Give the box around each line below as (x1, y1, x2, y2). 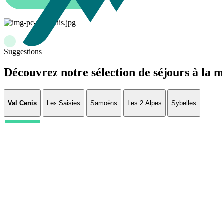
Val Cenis (8, 99, 37, 107)
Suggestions (4, 47, 42, 56)
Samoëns (90, 99, 117, 107)
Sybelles (171, 99, 196, 107)
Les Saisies (47, 99, 80, 107)
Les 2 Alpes (127, 99, 162, 107)
